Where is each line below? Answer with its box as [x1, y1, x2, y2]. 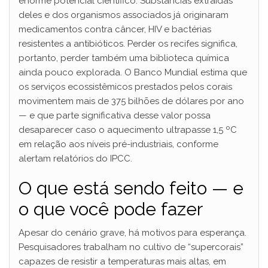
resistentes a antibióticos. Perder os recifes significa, [19, 38, 237, 50]
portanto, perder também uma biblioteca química [19, 53, 229, 64]
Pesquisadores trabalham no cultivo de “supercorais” [19, 242, 243, 253]
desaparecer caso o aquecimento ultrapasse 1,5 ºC [19, 124, 237, 136]
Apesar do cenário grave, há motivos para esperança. [19, 227, 246, 239]
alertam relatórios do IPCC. [19, 153, 132, 165]
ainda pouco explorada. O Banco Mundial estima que [19, 67, 247, 78]
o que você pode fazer [19, 199, 203, 220]
